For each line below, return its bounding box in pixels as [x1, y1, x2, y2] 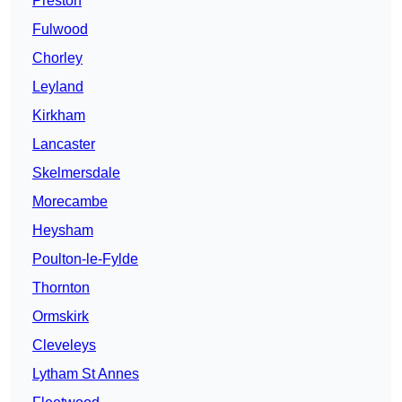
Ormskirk [32, 309, 89, 325]
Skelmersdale [32, 165, 120, 181]
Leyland [32, 79, 83, 95]
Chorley [32, 50, 83, 66]
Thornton [32, 280, 90, 296]
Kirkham [32, 108, 85, 124]
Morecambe [32, 194, 108, 210]
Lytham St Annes [32, 366, 139, 382]
